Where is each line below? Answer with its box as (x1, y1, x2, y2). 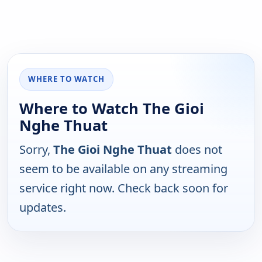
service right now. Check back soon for (19, 180, 228, 196)
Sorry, (19, 142, 53, 158)
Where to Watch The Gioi (19, 98, 204, 119)
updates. (19, 199, 66, 216)
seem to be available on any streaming (19, 161, 227, 177)
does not (172, 142, 222, 158)
